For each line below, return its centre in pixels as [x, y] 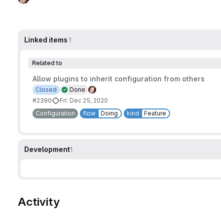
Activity [39, 202]
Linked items [46, 40]
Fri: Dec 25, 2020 [84, 101]
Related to [47, 63]
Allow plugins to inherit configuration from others [119, 79]
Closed [46, 90]
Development [47, 149]
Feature [155, 113]
